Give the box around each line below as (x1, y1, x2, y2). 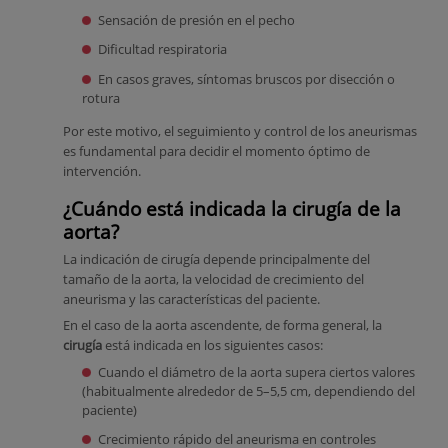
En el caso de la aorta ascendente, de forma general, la (63, 317, 382, 335)
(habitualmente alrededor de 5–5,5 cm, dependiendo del (81, 381, 415, 400)
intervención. (63, 162, 141, 180)
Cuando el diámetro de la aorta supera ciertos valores (97, 362, 415, 381)
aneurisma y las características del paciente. (63, 291, 320, 309)
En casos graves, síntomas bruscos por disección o (97, 69, 395, 88)
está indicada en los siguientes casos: (105, 337, 323, 355)
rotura (81, 88, 120, 107)
